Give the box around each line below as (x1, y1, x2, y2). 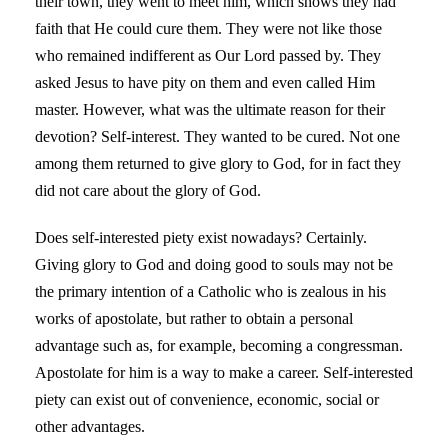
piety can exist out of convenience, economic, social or (35, 390, 379, 408)
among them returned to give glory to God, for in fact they (35, 154, 401, 172)
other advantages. (35, 417, 145, 435)
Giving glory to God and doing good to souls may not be (35, 255, 393, 273)
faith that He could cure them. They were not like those (35, 19, 382, 37)
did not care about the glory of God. (35, 181, 261, 199)
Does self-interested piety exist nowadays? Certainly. (35, 228, 367, 246)
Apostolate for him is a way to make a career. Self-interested (35, 363, 413, 381)
